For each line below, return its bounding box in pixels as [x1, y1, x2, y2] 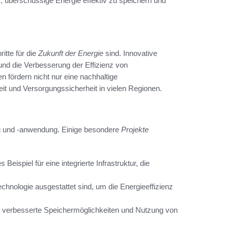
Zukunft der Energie [38, 48, 103, 58]
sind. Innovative [103, 48, 157, 58]
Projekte [121, 125, 149, 134]
